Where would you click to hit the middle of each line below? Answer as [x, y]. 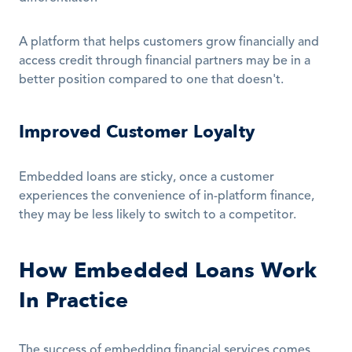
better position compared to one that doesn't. [151, 80]
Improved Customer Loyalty [137, 132]
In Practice [74, 301]
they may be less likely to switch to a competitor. [158, 215]
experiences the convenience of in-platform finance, [167, 196]
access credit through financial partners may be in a [165, 61]
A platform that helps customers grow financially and [169, 42]
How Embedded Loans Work [168, 271]
